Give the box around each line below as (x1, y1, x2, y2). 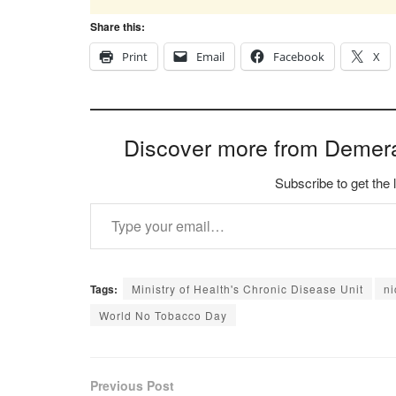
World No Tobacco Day (99, 308, 227, 324)
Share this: (90, 19, 145, 35)
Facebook (273, 49, 324, 65)
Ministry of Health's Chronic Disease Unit (132, 281, 363, 297)
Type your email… (89, 192, 138, 213)
